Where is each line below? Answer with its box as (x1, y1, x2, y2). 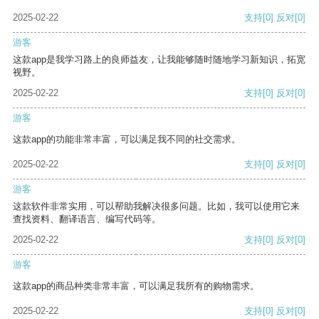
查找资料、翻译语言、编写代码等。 (13, 214, 161, 225)
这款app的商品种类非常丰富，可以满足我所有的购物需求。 (13, 281, 259, 292)
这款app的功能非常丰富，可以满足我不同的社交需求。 (13, 134, 241, 145)
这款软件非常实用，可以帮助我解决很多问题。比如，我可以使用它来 (13, 201, 300, 212)
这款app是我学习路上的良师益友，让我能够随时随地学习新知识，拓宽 (13, 54, 305, 66)
